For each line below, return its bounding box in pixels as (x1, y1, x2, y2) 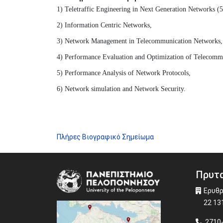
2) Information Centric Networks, (57, 21, 152, 29)
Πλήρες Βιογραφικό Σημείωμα (57, 133, 154, 141)
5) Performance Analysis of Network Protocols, (57, 69, 191, 77)
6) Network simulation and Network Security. (57, 85, 186, 93)
